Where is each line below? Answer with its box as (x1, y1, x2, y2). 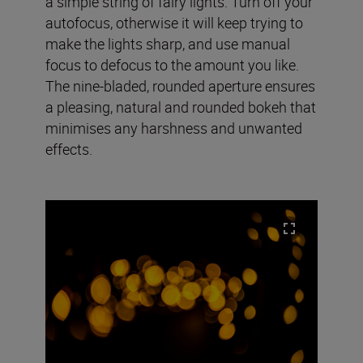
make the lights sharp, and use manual (45, 33, 290, 53)
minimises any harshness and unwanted (45, 117, 302, 138)
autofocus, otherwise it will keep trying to (45, 12, 303, 32)
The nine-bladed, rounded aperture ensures (45, 75, 315, 96)
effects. (45, 139, 92, 159)
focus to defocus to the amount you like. (45, 54, 299, 75)
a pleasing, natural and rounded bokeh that (45, 96, 316, 117)
